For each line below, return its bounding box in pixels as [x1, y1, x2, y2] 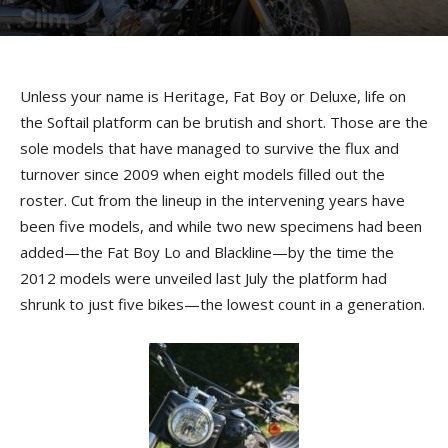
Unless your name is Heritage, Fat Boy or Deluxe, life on [20, 86, 406, 106]
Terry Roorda [38, 41, 115, 56]
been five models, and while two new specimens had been [20, 216, 422, 236]
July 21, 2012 [131, 41, 195, 56]
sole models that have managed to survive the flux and [20, 138, 399, 158]
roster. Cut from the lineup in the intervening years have [20, 190, 405, 210]
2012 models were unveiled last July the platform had [20, 268, 387, 288]
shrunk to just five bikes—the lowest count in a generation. [20, 294, 425, 314]
